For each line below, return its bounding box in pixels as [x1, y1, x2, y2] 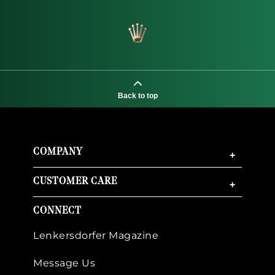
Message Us [33, 257, 95, 269]
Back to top [117, 91, 158, 100]
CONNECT [33, 206, 82, 216]
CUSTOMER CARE [33, 176, 117, 187]
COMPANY [33, 147, 83, 157]
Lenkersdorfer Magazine [33, 230, 158, 242]
